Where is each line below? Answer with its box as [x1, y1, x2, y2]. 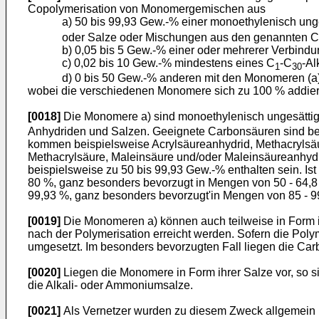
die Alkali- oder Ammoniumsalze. [28, 278, 193, 291]
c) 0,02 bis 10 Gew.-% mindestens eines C [62, 56, 275, 69]
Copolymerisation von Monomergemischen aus [28, 3, 266, 16]
